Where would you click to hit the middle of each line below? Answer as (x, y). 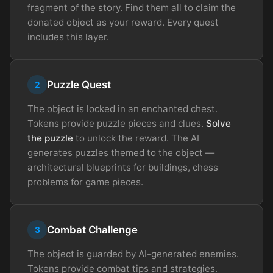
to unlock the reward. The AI (136, 138)
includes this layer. (68, 37)
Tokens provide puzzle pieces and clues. (117, 124)
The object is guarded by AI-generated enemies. (133, 254)
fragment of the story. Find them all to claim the (132, 8)
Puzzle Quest (79, 85)
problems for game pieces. (85, 182)
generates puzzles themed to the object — (121, 153)
